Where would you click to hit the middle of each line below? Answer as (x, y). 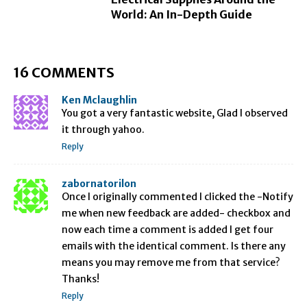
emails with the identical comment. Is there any (174, 246)
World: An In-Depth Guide (182, 15)
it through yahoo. (103, 130)
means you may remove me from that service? (171, 263)
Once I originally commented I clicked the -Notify (177, 197)
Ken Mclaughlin (99, 100)
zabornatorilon (99, 184)
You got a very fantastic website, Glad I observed (175, 113)
